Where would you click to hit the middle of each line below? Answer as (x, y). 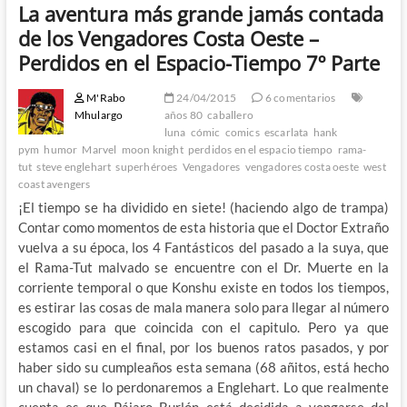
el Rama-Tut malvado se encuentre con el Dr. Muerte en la (203, 267)
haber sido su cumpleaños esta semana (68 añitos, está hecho (203, 367)
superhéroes (147, 166)
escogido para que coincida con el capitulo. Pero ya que (203, 327)
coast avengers (54, 184)
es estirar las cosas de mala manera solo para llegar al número (203, 307)
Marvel (99, 149)
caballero (230, 114)
